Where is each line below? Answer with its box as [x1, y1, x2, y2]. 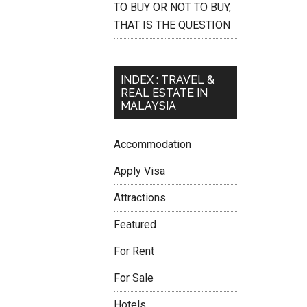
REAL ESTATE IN [121, 86, 208, 99]
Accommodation [114, 138, 191, 151]
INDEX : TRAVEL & [121, 73, 214, 86]
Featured [114, 218, 156, 231]
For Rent [114, 245, 154, 258]
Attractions [114, 191, 166, 204]
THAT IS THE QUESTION [114, 19, 230, 32]
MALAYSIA [121, 99, 176, 112]
